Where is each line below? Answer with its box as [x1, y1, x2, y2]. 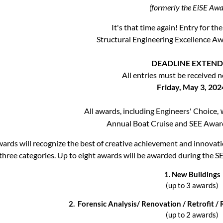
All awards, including [84, 106, 154, 115]
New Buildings [171, 170, 221, 179]
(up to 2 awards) [166, 210, 219, 219]
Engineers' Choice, [156, 106, 219, 115]
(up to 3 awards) [166, 181, 219, 190]
